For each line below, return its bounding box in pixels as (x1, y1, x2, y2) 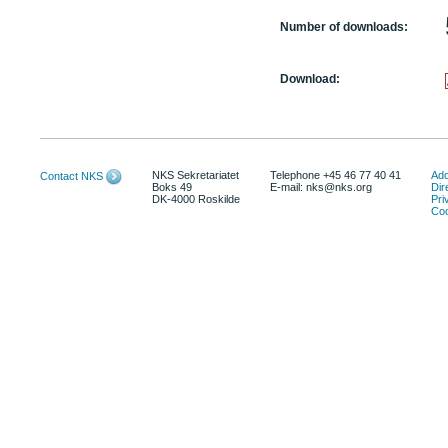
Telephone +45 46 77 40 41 (270, 169, 401, 181)
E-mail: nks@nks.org (270, 181, 375, 193)
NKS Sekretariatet (152, 169, 239, 181)
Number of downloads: (280, 20, 408, 34)
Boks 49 (152, 181, 192, 193)
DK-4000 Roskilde (152, 193, 240, 205)
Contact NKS (40, 169, 103, 182)
